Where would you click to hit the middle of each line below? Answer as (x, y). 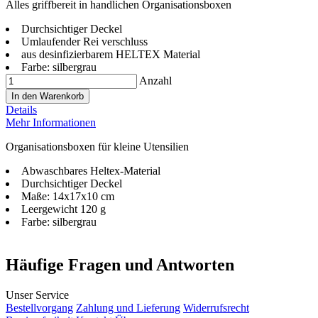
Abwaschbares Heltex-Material (91, 171)
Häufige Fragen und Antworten (120, 265)
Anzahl (155, 81)
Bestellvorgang (39, 308)
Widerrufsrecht (216, 308)
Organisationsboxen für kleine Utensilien (97, 147)
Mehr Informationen (51, 123)
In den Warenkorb (48, 97)
